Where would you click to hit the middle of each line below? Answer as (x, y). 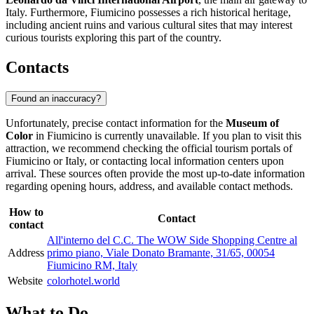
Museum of (252, 123)
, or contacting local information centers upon (184, 161)
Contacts (37, 68)
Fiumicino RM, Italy (92, 265)
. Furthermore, (57, 13)
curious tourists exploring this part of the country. (114, 38)
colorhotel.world (83, 280)
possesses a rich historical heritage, (213, 13)
